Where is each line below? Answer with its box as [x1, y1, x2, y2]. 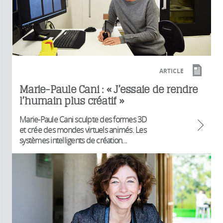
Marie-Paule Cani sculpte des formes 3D [19, 114, 147, 125]
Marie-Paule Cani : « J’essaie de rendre [19, 83, 198, 96]
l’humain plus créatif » [19, 95, 123, 108]
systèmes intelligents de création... [19, 135, 127, 146]
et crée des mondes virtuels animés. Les [19, 124, 146, 136]
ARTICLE [159, 67, 184, 76]
